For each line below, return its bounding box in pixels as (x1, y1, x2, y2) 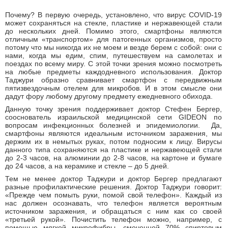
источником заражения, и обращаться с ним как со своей (5, 207, 222, 216)
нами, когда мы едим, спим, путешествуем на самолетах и (5, 51, 222, 60)
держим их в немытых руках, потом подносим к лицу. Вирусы (5, 137, 222, 146)
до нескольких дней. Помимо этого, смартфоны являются (5, 27, 222, 36)
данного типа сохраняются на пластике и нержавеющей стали (5, 146, 222, 154)
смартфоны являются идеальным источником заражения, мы (5, 129, 222, 138)
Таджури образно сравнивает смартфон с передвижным (5, 76, 222, 84)
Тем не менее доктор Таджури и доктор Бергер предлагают (5, 175, 222, 183)
